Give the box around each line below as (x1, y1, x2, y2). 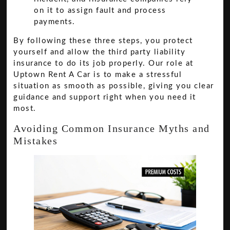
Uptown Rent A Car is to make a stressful (13, 71, 182, 79)
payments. (34, 18, 75, 26)
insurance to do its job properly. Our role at (13, 60, 194, 68)
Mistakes (13, 135, 58, 146)
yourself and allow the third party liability (13, 48, 186, 56)
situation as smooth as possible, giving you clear (13, 82, 214, 90)
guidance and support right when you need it (13, 93, 196, 102)
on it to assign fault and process (34, 7, 166, 15)
